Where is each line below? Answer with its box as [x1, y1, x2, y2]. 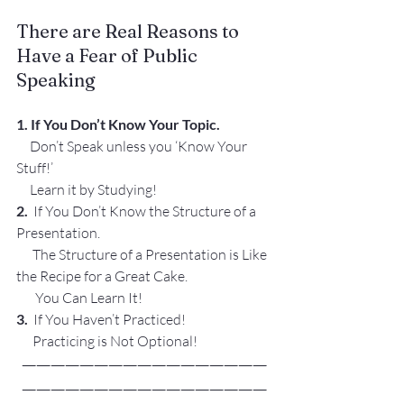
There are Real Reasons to [16, 20, 243, 42]
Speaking [16, 69, 96, 91]
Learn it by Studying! [30, 180, 157, 198]
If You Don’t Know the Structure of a [33, 202, 259, 220]
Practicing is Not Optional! [32, 332, 197, 350]
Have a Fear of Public [16, 44, 201, 67]
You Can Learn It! [35, 289, 142, 307]
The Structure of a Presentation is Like [16, 245, 32, 263]
